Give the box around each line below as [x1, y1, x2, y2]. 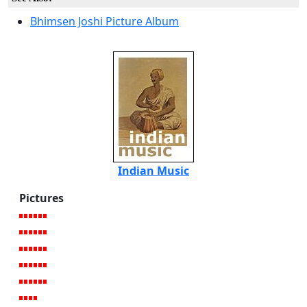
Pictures [19, 191, 64, 206]
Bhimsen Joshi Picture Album [30, 14, 179, 29]
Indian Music [118, 163, 189, 179]
